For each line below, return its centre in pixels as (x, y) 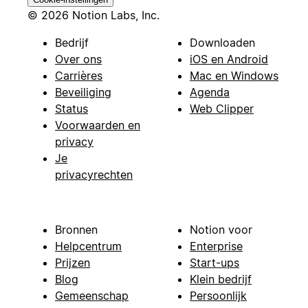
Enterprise (216, 246)
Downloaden (222, 42)
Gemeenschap (92, 295)
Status (71, 108)
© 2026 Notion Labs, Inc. (93, 15)
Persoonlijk (218, 295)
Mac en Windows (234, 75)
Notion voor (221, 229)
